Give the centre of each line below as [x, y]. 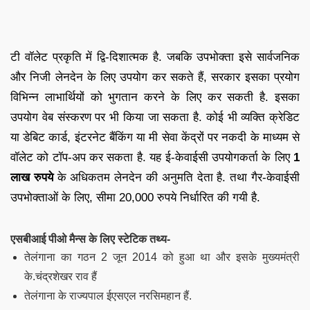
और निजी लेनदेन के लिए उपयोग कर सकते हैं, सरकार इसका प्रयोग [155, 77]
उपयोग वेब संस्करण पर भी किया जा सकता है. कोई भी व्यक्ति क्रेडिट [155, 117]
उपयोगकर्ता [237, 157]
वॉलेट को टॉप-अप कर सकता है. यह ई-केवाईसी [111, 157]
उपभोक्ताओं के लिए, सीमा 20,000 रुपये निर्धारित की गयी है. [135, 197]
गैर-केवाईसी [276, 177]
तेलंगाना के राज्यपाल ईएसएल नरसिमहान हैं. [108, 295]
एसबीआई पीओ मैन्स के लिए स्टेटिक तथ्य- [90, 239]
